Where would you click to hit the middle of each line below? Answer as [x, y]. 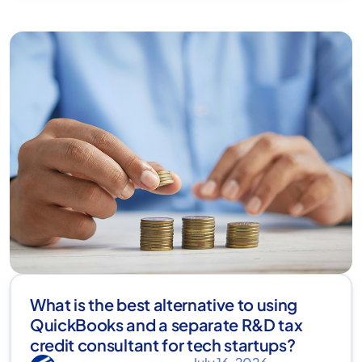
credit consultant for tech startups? [163, 344]
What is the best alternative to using [164, 304]
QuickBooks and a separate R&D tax [166, 324]
